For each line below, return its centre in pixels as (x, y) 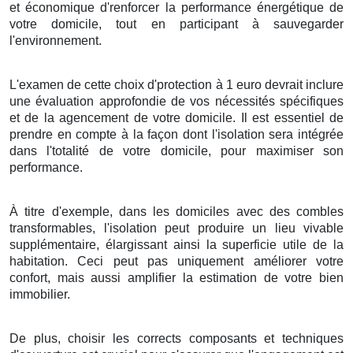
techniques (313, 338)
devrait (284, 84)
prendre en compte (63, 134)
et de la (35, 117)
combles (320, 211)
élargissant (136, 244)
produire (221, 228)
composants (223, 338)
